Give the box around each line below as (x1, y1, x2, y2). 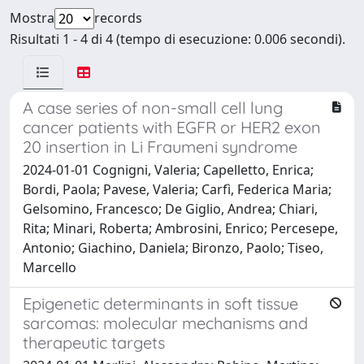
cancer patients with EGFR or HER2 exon (23, 116, 321, 137)
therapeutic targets (23, 331, 165, 353)
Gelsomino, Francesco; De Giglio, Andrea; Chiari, (23, 199, 318, 218)
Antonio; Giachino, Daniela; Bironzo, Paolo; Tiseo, (23, 238, 323, 257)
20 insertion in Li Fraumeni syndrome (23, 136, 297, 157)
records (94, 8, 142, 27)
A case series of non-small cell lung (23, 97, 283, 118)
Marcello (23, 258, 76, 276)
